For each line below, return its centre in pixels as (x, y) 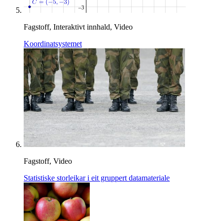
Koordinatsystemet (53, 44)
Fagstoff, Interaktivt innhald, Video (78, 27)
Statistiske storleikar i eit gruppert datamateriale (97, 178)
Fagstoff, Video (48, 161)
